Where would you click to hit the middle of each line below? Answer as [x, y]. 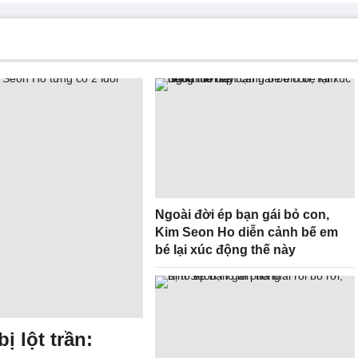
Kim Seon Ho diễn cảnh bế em [247, 232]
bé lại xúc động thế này [225, 250]
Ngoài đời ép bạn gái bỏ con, [242, 215]
